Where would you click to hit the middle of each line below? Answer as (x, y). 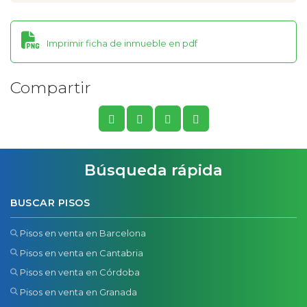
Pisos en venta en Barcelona (83, 233)
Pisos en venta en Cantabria (82, 253)
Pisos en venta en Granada (79, 292)
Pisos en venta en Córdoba (80, 272)
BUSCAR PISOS (50, 202)
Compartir (51, 87)
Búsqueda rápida (153, 170)
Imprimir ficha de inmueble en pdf (121, 44)
